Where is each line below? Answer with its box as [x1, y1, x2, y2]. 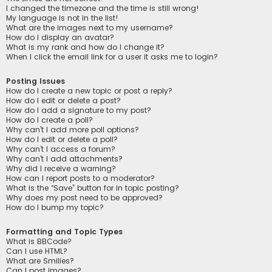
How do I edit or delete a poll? [6, 134, 118, 144]
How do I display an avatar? [6, 32, 114, 42]
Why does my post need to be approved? [6, 192, 163, 203]
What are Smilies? [6, 256, 74, 267]
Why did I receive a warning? [6, 163, 116, 174]
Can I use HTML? [6, 246, 67, 257]
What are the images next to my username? [6, 22, 173, 33]
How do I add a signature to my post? [6, 104, 151, 115]
